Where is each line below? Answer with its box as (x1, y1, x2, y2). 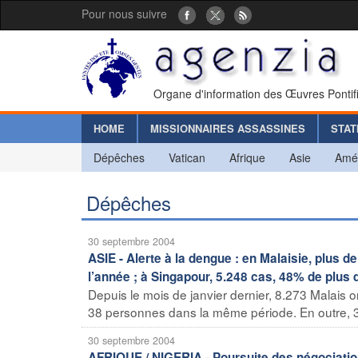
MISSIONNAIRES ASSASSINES (150, 120, 305, 136)
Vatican (169, 149, 205, 165)
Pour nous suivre (82, 6, 167, 22)
